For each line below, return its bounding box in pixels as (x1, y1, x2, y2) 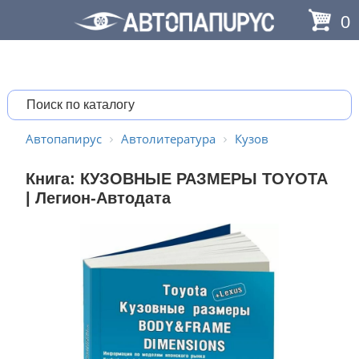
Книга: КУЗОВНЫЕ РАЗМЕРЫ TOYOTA (25, 170, 327, 188)
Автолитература (120, 131, 216, 147)
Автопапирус (25, 131, 102, 147)
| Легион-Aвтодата (25, 189, 171, 207)
